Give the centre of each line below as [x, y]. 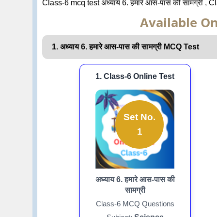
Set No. [140, 117]
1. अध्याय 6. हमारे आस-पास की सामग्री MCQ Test [126, 46]
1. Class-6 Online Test [135, 76]
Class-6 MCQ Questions [135, 203]
